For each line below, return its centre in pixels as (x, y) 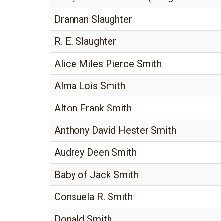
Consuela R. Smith (93, 197)
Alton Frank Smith (93, 108)
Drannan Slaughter (93, 19)
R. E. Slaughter (85, 41)
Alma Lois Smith (90, 86)
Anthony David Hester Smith (115, 130)
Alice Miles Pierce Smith (108, 64)
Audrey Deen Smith (95, 152)
